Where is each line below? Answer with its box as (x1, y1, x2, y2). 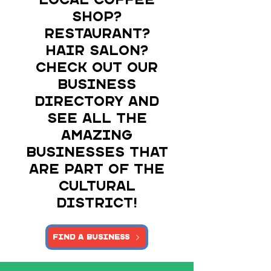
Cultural (58, 180, 135, 193)
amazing (61, 129, 132, 142)
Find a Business (53, 233, 129, 241)
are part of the (29, 163, 165, 176)
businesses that (25, 146, 168, 159)
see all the (47, 113, 147, 125)
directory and (34, 96, 159, 108)
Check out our (36, 62, 158, 74)
